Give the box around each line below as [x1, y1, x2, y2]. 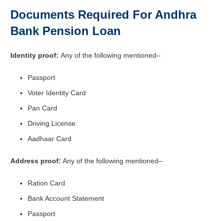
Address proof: [10, 156, 61, 165]
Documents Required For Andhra [10, 7, 196, 21]
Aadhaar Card [28, 134, 72, 143]
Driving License [28, 119, 75, 127]
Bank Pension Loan [10, 24, 121, 37]
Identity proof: [10, 51, 61, 59]
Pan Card [28, 104, 57, 112]
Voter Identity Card [28, 88, 86, 97]
